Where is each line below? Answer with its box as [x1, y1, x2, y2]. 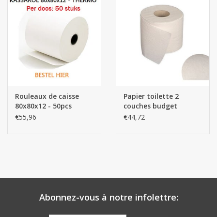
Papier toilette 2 [124, 92, 179, 101]
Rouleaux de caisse [15, 92, 79, 101]
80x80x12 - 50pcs [15, 101, 72, 111]
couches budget [124, 101, 177, 111]
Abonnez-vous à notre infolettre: [39, 191, 178, 203]
